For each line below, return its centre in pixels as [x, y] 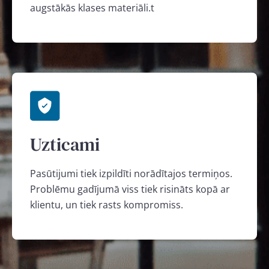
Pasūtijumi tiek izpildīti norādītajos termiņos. [131, 174]
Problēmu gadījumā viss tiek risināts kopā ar [130, 189]
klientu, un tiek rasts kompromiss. [108, 205]
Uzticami [65, 144]
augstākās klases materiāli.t [92, 8]
